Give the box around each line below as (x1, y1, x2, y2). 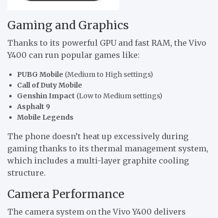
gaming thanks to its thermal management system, (7, 144, 208, 154)
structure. (7, 168, 46, 178)
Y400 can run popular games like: (7, 50, 140, 60)
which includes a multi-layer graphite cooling (7, 156, 189, 166)
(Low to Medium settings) (75, 91, 163, 101)
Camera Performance (7, 187, 124, 201)
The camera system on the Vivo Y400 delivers (7, 207, 186, 217)
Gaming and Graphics (7, 18, 129, 33)
